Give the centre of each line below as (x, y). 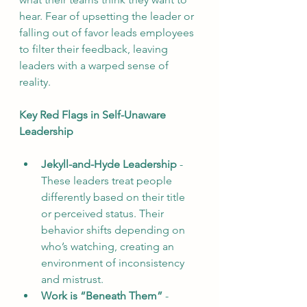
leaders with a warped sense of (95, 65)
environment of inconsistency (114, 263)
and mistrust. (72, 279)
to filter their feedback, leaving (95, 49)
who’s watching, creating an (109, 246)
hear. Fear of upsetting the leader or (108, 16)
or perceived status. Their (104, 213)
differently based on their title (114, 197)
